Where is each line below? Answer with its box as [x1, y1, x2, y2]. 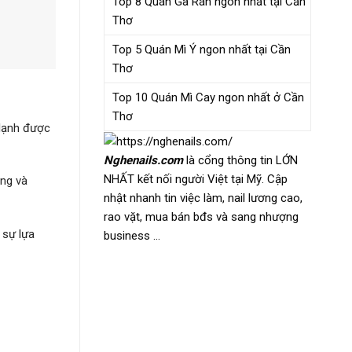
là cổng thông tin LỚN [183, 152, 298, 167]
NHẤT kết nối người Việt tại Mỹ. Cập [104, 171, 288, 186]
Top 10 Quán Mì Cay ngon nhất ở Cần [112, 90, 304, 104]
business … [104, 228, 160, 243]
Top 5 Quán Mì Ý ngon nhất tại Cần [112, 42, 291, 57]
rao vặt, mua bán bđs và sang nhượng [104, 209, 299, 224]
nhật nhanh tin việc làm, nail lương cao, [104, 190, 302, 205]
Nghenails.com [104, 152, 183, 167]
